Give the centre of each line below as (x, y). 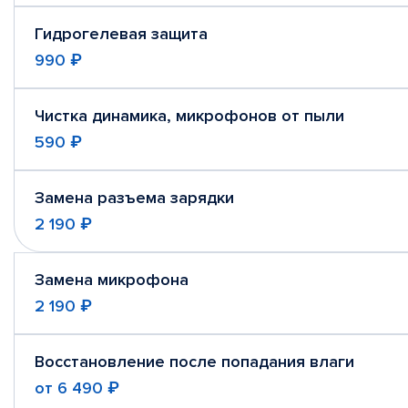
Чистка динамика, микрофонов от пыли (189, 116)
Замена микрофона (112, 280)
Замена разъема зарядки (134, 198)
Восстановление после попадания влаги (194, 362)
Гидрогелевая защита (121, 34)
